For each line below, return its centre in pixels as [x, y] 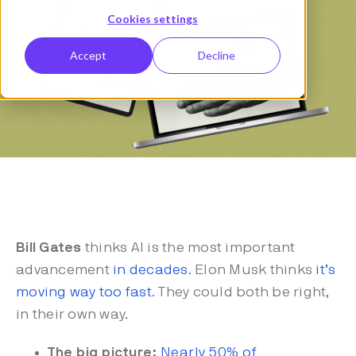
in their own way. [72, 315]
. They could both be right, [240, 292]
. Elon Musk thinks [252, 270]
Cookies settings [153, 18]
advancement [64, 270]
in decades [151, 270]
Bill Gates [50, 248]
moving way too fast [84, 292]
